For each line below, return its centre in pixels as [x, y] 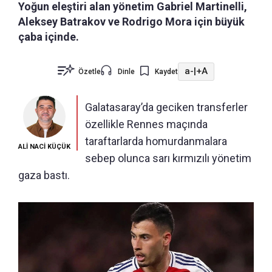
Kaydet [166, 71]
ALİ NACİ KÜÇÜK [44, 146]
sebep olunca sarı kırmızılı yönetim [168, 158]
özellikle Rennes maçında [146, 124]
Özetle [90, 71]
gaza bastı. [44, 175]
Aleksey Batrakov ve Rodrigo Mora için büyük [131, 21]
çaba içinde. [49, 36]
